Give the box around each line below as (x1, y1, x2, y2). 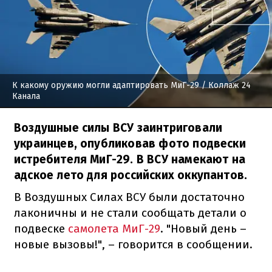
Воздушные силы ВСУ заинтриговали (14, 120, 223, 135)
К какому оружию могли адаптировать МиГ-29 (12, 80, 199, 90)
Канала (12, 90, 40, 101)
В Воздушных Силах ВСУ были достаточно (14, 189, 245, 204)
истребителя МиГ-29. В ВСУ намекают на (14, 152, 246, 166)
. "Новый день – (160, 221, 246, 236)
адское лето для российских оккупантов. (14, 168, 248, 182)
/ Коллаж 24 (199, 80, 251, 90)
